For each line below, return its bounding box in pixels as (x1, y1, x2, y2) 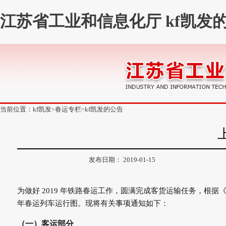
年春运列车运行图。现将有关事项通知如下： (17, 199, 168, 207)
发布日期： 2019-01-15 (88, 155, 155, 163)
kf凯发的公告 (85, 105, 123, 113)
